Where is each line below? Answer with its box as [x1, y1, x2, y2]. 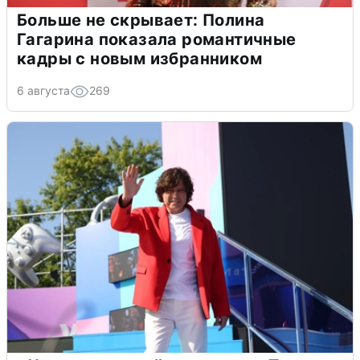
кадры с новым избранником [17, 48, 262, 68]
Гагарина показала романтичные [17, 29, 297, 49]
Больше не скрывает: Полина [17, 10, 265, 30]
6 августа [17, 83, 70, 97]
